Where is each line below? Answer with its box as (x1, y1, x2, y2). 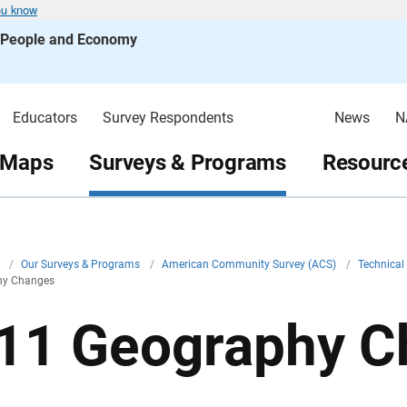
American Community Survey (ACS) (162, 258, 339, 271)
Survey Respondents (102, 109, 233, 126)
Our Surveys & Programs (21, 258, 143, 271)
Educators (12, 109, 77, 126)
